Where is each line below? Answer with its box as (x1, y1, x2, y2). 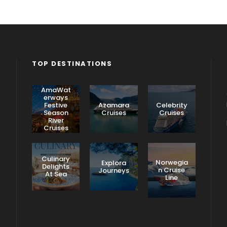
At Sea (45, 169, 67, 179)
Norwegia (155, 157, 188, 167)
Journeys (98, 165, 129, 175)
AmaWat (41, 85, 71, 95)
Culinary (42, 154, 70, 164)
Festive (44, 100, 68, 110)
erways (44, 92, 68, 102)
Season (43, 107, 68, 118)
